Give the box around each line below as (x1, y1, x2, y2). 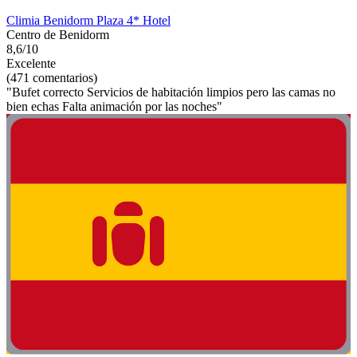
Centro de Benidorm (6, 27, 109, 41)
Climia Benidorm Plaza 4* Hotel (6, 13, 171, 27)
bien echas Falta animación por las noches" (6, 99, 222, 113)
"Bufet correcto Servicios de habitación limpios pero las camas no (6, 84, 335, 99)
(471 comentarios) (6, 70, 97, 84)
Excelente (6, 56, 56, 70)
